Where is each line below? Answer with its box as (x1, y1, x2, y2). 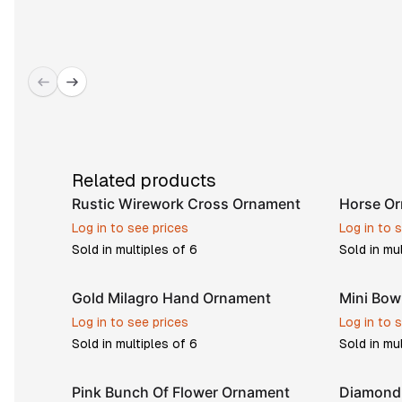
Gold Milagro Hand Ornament (72, 289, 271, 307)
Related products (72, 170, 216, 190)
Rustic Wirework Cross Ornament (72, 195, 301, 213)
